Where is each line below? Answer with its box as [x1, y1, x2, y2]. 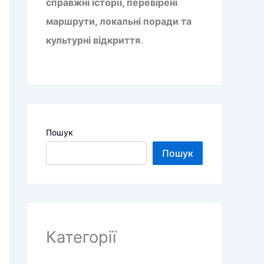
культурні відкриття [46, 34, 140, 46]
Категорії [46, 227, 116, 247]
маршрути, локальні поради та [46, 15, 192, 27]
